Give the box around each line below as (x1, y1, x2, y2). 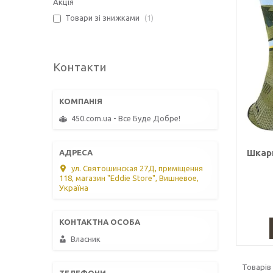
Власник (71, 234, 101, 243)
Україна (59, 183, 88, 192)
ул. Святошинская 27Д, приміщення (71, 163, 203, 172)
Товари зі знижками (65, 13, 140, 23)
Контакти (53, 60, 107, 74)
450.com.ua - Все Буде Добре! (71, 113, 180, 122)
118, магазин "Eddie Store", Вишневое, (59, 173, 199, 182)
